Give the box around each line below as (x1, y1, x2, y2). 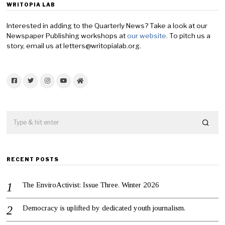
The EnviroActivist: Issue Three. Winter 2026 (23, 181, 160, 189)
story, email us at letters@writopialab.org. (7, 42, 142, 50)
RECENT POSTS (7, 156, 59, 163)
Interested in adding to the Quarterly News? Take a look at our (7, 22, 208, 30)
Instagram (47, 92, 77, 100)
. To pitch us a (166, 32, 211, 40)
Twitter (31, 92, 52, 100)
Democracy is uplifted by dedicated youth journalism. (23, 204, 186, 212)
